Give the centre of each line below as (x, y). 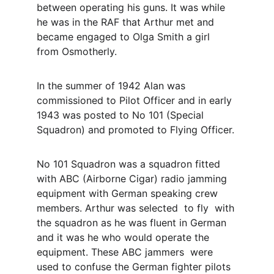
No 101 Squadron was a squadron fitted (130, 164)
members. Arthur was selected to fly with (137, 208)
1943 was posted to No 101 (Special (122, 115)
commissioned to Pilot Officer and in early (136, 100)
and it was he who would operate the (124, 237)
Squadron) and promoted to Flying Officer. (135, 130)
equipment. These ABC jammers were (126, 252)
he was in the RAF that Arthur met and (127, 22)
